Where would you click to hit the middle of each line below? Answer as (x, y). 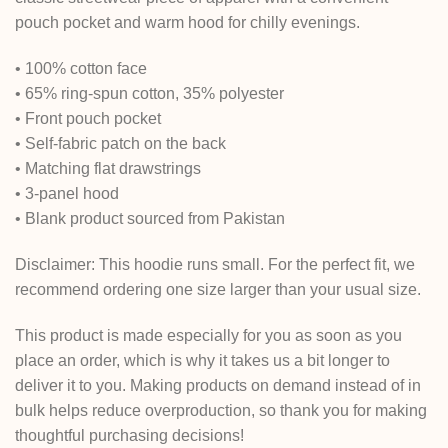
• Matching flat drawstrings (108, 169)
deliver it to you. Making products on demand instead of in (218, 385)
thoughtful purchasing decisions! (129, 435)
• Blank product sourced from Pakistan (150, 219)
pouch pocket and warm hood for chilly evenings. (187, 23)
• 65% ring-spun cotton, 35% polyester (149, 94)
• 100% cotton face (81, 69)
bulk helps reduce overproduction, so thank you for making (221, 410)
